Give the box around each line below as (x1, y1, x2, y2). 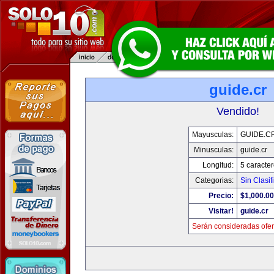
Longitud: (202, 161, 234, 169)
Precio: (208, 191, 234, 200)
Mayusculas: (191, 130, 234, 139)
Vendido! (217, 105, 259, 117)
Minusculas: (193, 146, 234, 154)
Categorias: (194, 176, 234, 185)
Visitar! (208, 207, 234, 215)
